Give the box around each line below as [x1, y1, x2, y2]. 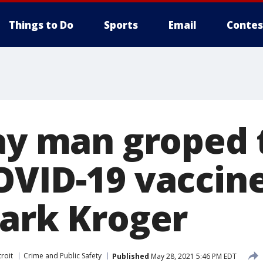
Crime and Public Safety [23, 251, 102, 261]
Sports [104, 18, 138, 32]
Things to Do [9, 18, 73, 32]
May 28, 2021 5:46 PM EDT [149, 251, 237, 261]
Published [112, 251, 149, 261]
